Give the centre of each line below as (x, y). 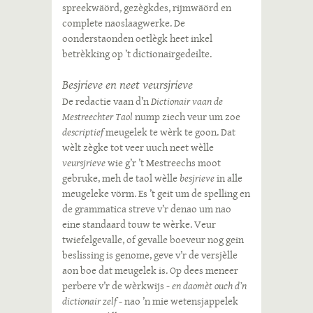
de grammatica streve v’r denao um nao (147, 209)
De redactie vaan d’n (107, 101)
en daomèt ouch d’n (209, 286)
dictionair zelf (90, 301)
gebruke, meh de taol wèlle (121, 178)
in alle (228, 178)
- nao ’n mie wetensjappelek (179, 301)
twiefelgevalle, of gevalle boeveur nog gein (153, 240)
